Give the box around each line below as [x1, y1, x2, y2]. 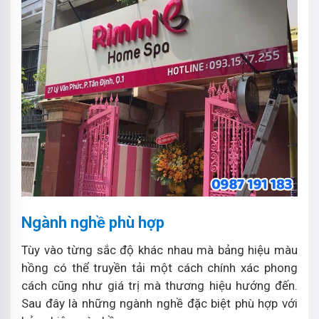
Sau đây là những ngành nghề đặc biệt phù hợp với [21, 296, 298, 310]
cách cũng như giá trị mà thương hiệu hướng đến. [21, 278, 298, 293]
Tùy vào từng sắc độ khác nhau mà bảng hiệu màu [21, 242, 298, 257]
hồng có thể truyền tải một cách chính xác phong [21, 260, 298, 275]
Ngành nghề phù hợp [21, 213, 164, 231]
